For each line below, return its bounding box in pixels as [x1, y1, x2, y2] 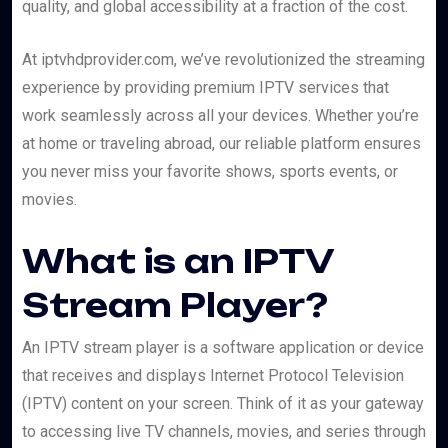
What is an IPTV [22, 241, 334, 282]
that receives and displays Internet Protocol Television [22, 366, 404, 386]
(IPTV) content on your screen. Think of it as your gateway [22, 394, 424, 414]
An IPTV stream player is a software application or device [22, 338, 424, 358]
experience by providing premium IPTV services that [22, 78, 389, 98]
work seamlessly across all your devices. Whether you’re [22, 106, 419, 126]
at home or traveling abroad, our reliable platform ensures [22, 134, 421, 154]
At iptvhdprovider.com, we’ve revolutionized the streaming [22, 50, 425, 70]
